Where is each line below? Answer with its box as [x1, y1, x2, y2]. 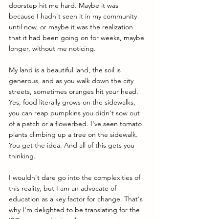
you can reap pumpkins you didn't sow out [9, 109, 142, 118]
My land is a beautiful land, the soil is [9, 66, 123, 75]
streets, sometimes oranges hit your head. [9, 87, 140, 96]
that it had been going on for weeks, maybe [9, 33, 146, 43]
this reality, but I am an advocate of [9, 184, 118, 193]
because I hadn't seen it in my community [9, 12, 139, 21]
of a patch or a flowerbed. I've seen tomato [9, 119, 144, 129]
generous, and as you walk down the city [9, 76, 135, 86]
